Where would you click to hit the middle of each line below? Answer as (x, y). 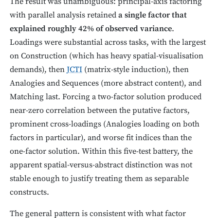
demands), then (38, 70)
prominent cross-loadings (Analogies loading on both (105, 124)
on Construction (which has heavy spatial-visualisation (107, 56)
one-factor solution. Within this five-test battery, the (101, 151)
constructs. (29, 192)
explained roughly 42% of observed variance (91, 29)
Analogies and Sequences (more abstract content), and (106, 83)
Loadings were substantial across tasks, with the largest (108, 42)
